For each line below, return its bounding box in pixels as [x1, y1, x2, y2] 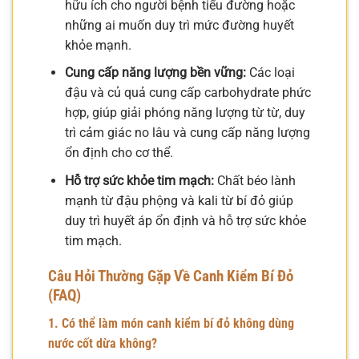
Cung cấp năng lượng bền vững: [64, 65, 246, 81]
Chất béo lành [213, 172, 296, 188]
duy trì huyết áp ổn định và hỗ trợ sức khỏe [64, 212, 306, 228]
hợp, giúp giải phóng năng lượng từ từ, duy [64, 105, 305, 121]
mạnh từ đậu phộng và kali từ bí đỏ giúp [64, 192, 293, 208]
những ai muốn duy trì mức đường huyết [64, 17, 294, 33]
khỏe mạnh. [64, 37, 131, 53]
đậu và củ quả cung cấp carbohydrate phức [64, 85, 311, 101]
